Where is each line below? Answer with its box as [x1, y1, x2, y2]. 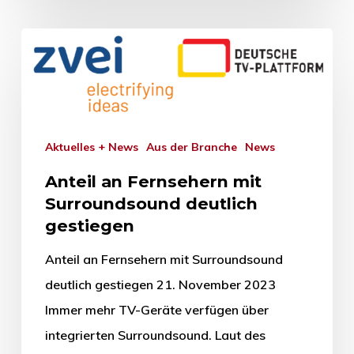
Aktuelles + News [52, 140, 138, 155]
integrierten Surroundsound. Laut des [44, 327, 265, 344]
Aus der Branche [153, 140, 237, 155]
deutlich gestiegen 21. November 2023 [44, 277, 276, 293]
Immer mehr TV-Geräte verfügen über [44, 302, 269, 318]
